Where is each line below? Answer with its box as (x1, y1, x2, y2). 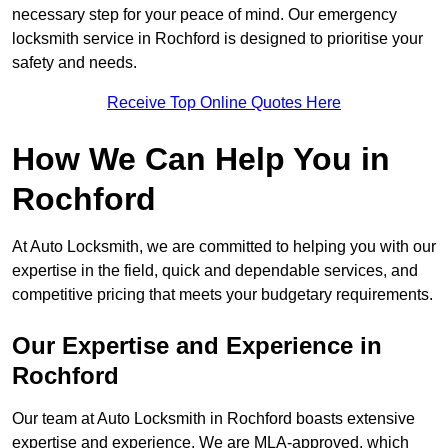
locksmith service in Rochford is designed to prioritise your (12, 30, 423, 48)
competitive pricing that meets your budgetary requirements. (12, 286, 433, 304)
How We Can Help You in (12, 141, 390, 178)
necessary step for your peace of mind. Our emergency (12, 6, 397, 24)
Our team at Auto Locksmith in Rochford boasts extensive (12, 410, 415, 428)
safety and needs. (12, 54, 137, 72)
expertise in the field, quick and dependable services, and (12, 262, 418, 280)
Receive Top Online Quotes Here (107, 94, 341, 112)
